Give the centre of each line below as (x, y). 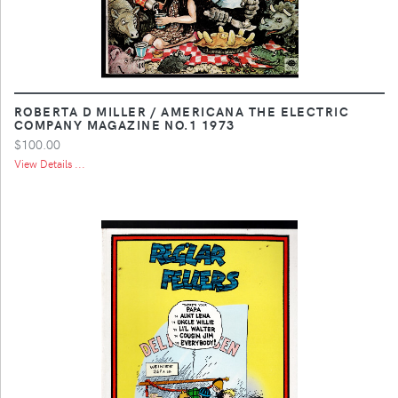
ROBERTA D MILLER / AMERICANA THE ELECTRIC (182, 111)
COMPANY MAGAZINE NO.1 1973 (125, 124)
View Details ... (50, 163)
